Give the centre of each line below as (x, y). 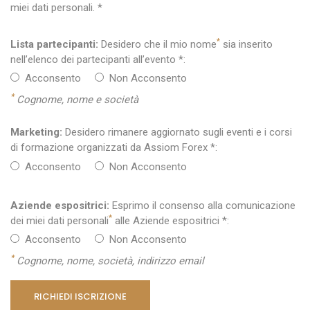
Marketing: (36, 132)
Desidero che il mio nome (157, 44)
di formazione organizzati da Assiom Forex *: (114, 147)
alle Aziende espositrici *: (171, 220)
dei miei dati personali (60, 220)
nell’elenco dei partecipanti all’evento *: (98, 59)
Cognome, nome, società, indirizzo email (109, 261)
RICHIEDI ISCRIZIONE (80, 296)
